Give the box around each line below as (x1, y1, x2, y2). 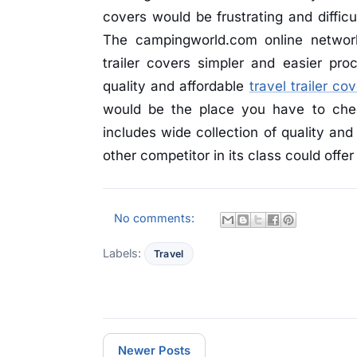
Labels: (103, 245, 144, 260)
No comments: (114, 210, 198, 225)
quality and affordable (103, 78, 249, 95)
